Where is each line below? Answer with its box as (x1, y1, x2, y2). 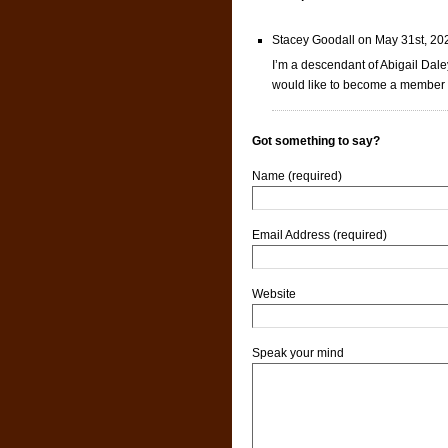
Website (252, 286, 296, 301)
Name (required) (252, 168, 342, 183)
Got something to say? (252, 133, 380, 148)
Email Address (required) (252, 227, 387, 242)
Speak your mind (252, 345, 344, 360)
